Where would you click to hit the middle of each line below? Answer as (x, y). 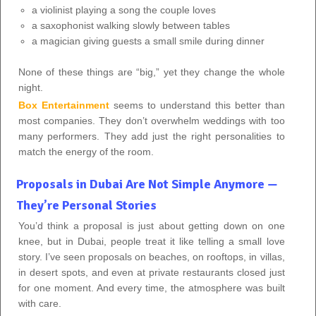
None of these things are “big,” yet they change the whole (152, 72)
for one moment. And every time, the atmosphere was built (152, 287)
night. (31, 87)
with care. (40, 303)
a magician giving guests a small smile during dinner (148, 41)
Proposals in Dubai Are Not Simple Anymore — (147, 184)
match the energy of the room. (86, 151)
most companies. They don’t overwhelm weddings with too (152, 120)
